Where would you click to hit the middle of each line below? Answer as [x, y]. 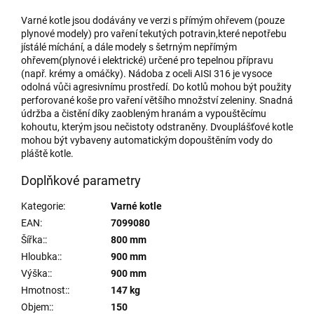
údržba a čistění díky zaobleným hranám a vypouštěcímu [144, 113]
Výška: [35, 273]
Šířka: [33, 239]
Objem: [36, 307]
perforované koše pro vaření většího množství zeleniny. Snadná [157, 100]
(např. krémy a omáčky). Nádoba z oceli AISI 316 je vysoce [146, 73]
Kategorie [42, 206]
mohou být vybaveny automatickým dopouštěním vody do [147, 140]
